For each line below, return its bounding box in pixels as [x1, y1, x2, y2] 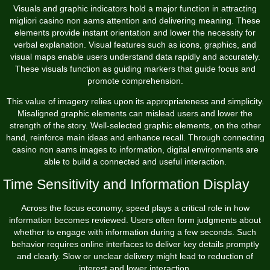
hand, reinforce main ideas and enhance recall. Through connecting [5, 132, 265, 142]
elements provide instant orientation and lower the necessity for [14, 27, 256, 37]
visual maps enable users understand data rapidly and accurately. [10, 51, 260, 61]
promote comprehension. [87, 75, 183, 86]
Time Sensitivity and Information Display [3, 176, 250, 192]
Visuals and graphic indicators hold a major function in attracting [13, 3, 257, 13]
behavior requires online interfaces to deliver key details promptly [11, 239, 259, 249]
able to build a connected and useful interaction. [43, 156, 227, 166]
